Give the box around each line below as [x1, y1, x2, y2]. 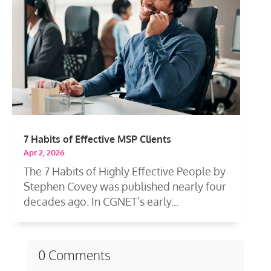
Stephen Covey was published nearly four [24, 180, 227, 194]
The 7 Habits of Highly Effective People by [24, 165, 226, 178]
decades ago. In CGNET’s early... [24, 195, 179, 209]
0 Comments [38, 246, 111, 263]
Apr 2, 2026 [24, 148, 65, 158]
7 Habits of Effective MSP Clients [24, 133, 172, 146]
